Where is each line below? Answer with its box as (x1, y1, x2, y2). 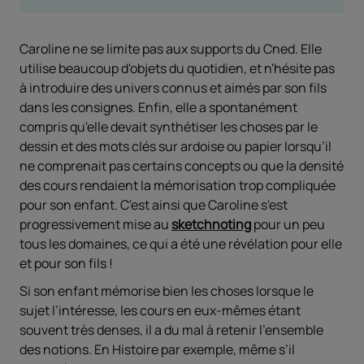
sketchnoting (171, 215, 251, 234)
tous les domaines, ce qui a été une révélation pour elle (19, 235, 342, 253)
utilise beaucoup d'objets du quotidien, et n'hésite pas (19, 59, 335, 78)
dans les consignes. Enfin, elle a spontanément (19, 98, 297, 117)
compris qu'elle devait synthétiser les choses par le (19, 118, 318, 136)
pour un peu (251, 215, 325, 234)
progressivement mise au (19, 215, 171, 234)
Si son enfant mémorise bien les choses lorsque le (19, 282, 314, 301)
